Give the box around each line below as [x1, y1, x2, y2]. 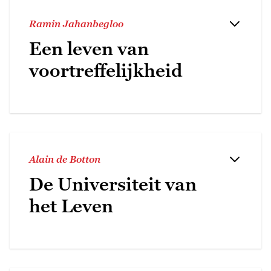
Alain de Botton [29, 153, 100, 165]
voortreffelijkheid [29, 59, 183, 81]
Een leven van [29, 38, 149, 59]
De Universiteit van [29, 173, 197, 195]
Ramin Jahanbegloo [29, 18, 123, 29]
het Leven [29, 195, 113, 217]
